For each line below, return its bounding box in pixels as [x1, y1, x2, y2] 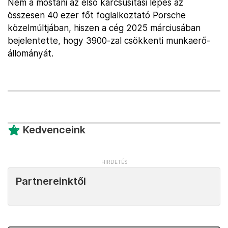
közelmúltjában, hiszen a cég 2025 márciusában [8, 22, 201, 34]
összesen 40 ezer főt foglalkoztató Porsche [8, 10, 186, 21]
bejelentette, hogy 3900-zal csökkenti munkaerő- [8, 35, 210, 46]
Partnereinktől [16, 175, 86, 188]
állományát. [8, 48, 53, 59]
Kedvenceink [23, 124, 85, 136]
